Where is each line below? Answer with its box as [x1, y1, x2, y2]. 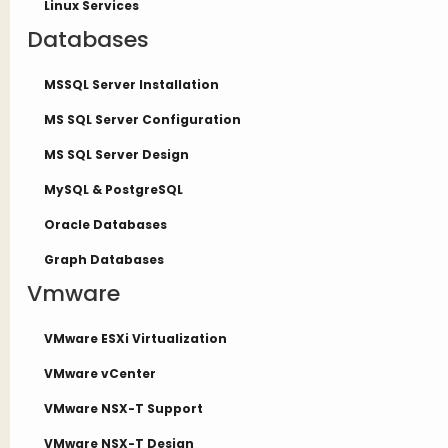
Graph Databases [44, 251, 164, 268]
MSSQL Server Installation [44, 76, 219, 93]
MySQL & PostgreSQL [44, 181, 183, 198]
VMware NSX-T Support [44, 400, 203, 417]
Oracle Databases [44, 216, 167, 233]
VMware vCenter [44, 365, 156, 382]
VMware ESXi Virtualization [44, 330, 227, 347]
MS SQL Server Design [44, 146, 189, 163]
